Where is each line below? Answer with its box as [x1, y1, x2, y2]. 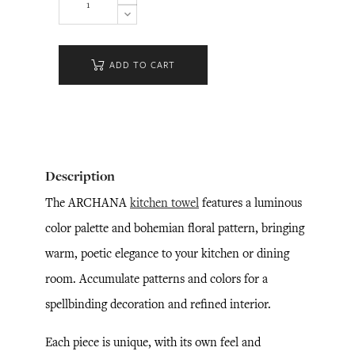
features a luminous [199, 194, 302, 211]
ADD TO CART [109, 59, 175, 71]
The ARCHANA [45, 194, 130, 211]
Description [45, 166, 115, 185]
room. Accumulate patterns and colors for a [45, 270, 268, 287]
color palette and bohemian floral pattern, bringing [45, 219, 304, 236]
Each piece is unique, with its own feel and [45, 334, 261, 350]
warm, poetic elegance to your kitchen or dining [45, 245, 289, 261]
